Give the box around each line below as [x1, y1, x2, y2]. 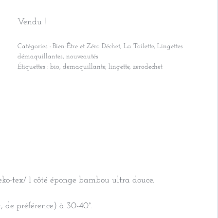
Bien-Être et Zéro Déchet [52, 43, 120, 51]
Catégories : [17, 43, 53, 51]
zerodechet [132, 63, 163, 71]
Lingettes [157, 43, 183, 51]
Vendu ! [17, 18, 46, 27]
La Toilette [123, 43, 154, 51]
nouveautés [66, 53, 98, 61]
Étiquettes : [17, 63, 50, 71]
